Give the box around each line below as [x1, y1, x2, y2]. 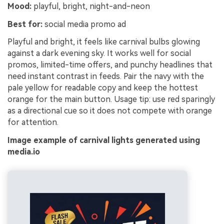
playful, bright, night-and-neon [31, 1, 150, 11]
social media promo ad [42, 19, 126, 29]
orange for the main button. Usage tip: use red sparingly [7, 94, 215, 104]
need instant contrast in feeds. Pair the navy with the [7, 71, 204, 81]
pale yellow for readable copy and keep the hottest [7, 83, 198, 93]
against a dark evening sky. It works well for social [7, 48, 191, 58]
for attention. [7, 117, 58, 127]
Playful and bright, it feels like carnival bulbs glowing [7, 37, 200, 47]
